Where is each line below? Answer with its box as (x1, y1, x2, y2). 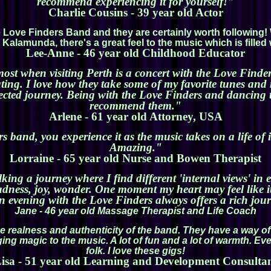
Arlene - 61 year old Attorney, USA (48, 110, 223, 123)
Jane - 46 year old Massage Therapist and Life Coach (15, 206, 256, 217)
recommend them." (90, 99, 181, 113)
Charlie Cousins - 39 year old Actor (48, 6, 223, 19)
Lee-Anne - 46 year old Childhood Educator (26, 47, 245, 60)
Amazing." (109, 141, 162, 154)
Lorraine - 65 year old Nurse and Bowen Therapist (10, 152, 261, 165)
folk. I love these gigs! (86, 246, 185, 256)
